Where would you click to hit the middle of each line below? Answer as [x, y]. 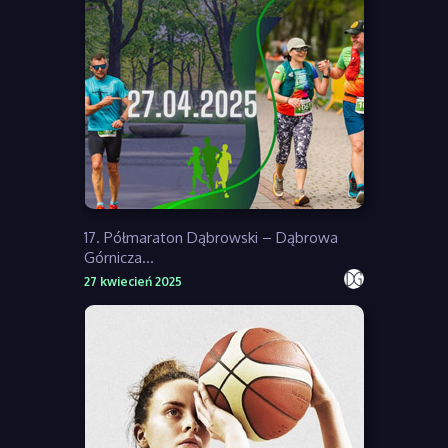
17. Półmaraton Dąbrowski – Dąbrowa [211, 237]
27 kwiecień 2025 [133, 281]
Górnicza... [119, 257]
